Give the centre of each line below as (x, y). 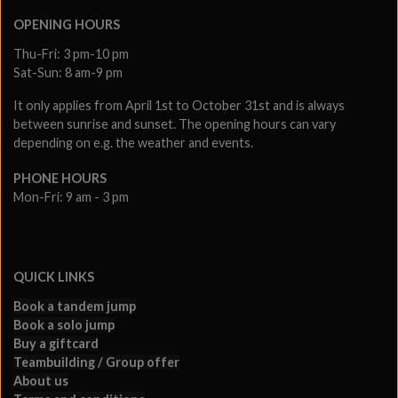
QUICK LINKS (54, 276)
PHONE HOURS (60, 178)
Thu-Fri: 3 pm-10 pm (71, 53)
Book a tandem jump (75, 306)
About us (41, 380)
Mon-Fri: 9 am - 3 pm (71, 196)
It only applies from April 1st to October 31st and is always (179, 105)
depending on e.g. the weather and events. (133, 142)
